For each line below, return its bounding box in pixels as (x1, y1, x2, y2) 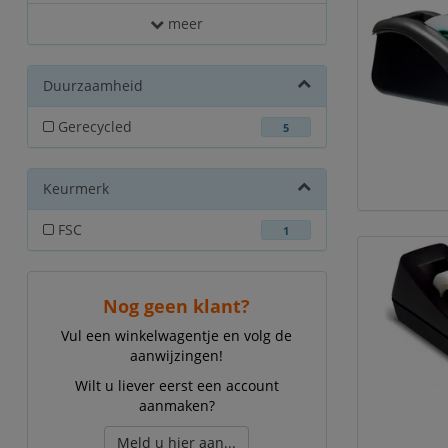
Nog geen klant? (103, 294, 251, 318)
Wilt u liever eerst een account (74, 376, 279, 395)
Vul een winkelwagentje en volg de (61, 326, 293, 345)
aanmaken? (138, 396, 215, 415)
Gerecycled (57, 117, 132, 136)
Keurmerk (42, 179, 109, 198)
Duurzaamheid (42, 76, 143, 95)
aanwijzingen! (130, 346, 224, 365)
